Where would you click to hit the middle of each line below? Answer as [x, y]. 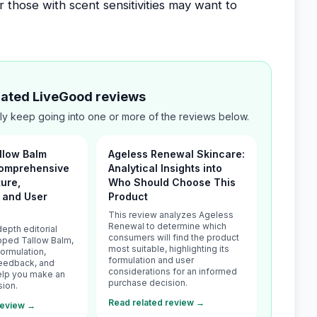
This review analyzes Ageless [171, 215]
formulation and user [151, 260]
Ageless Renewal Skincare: [177, 154]
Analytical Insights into [166, 168]
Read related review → [157, 302]
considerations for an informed [173, 271]
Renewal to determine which [168, 226]
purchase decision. [148, 283]
